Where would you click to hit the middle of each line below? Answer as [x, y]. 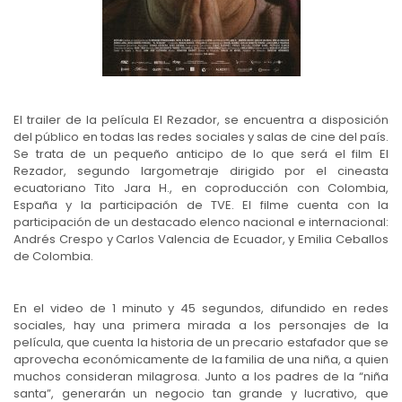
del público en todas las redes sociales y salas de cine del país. [201, 136]
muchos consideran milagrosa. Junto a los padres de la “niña [201, 376]
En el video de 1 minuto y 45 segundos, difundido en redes [201, 308]
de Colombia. [53, 256]
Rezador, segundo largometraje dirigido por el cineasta [201, 170]
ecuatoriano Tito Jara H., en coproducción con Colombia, [201, 188]
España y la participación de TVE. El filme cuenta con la [201, 205]
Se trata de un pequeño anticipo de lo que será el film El [201, 153]
